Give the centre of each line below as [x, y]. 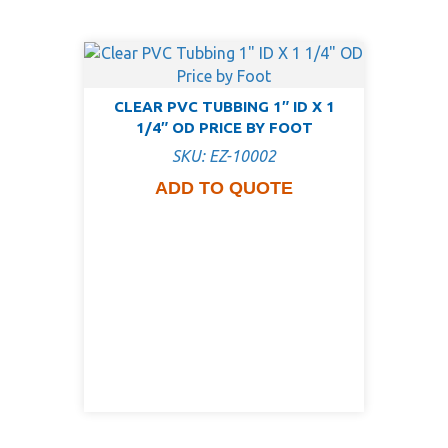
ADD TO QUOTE [224, 188]
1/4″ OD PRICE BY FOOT [224, 127]
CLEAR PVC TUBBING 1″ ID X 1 [224, 106]
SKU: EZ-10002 [224, 156]
